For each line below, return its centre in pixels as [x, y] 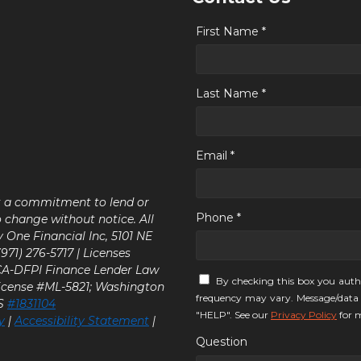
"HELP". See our [233, 314]
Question [222, 342]
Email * [215, 155]
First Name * [231, 31]
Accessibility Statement [82, 320]
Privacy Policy [304, 314]
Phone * [218, 217]
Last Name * [231, 93]
